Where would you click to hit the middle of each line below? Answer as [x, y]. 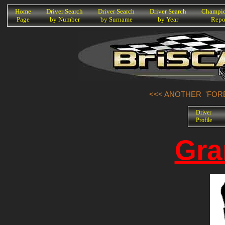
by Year [168, 19]
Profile [204, 120]
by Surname [116, 19]
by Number [65, 19]
